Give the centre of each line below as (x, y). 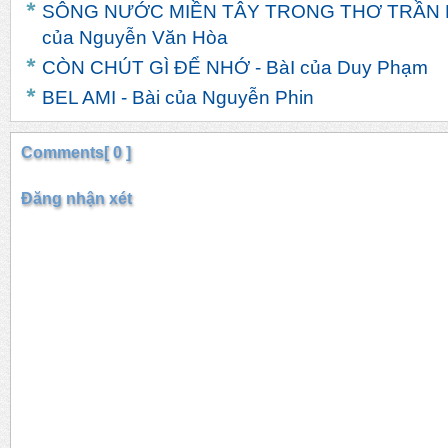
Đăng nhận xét (76, 199)
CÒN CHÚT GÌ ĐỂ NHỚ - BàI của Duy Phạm (235, 68)
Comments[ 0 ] (76, 153)
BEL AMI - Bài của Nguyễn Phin (178, 98)
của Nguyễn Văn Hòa (135, 38)
